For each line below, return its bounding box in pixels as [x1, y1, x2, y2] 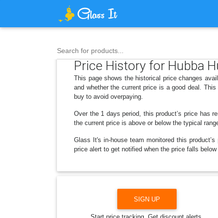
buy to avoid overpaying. [74, 93, 143, 100]
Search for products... [57, 46, 124, 54]
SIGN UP [134, 195, 160, 203]
